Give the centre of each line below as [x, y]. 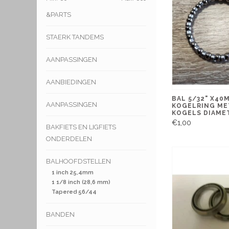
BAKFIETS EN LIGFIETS [81, 127]
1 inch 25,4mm [72, 173]
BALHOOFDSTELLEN [78, 162]
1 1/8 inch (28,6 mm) [81, 182]
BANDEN [60, 214]
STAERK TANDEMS [75, 37]
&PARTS [59, 15]
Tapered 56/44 [74, 192]
